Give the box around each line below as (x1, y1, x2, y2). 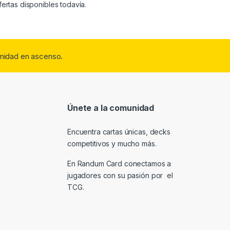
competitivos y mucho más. (67, 139, 157, 148)
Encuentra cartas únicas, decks (67, 127, 170, 136)
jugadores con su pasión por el (67, 170, 173, 180)
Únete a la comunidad (67, 102, 155, 113)
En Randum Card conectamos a (67, 159, 171, 168)
